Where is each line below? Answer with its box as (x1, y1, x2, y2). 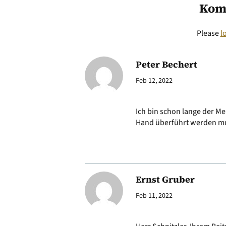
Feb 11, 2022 (136, 191, 173, 201)
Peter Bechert (136, 58, 197, 71)
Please (196, 28, 220, 39)
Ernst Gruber (136, 173, 195, 186)
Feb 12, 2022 (136, 76, 173, 86)
